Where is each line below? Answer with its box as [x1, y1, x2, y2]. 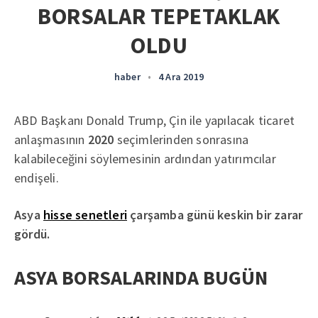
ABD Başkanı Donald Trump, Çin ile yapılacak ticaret [14, 112, 295, 128]
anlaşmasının [14, 131, 88, 148]
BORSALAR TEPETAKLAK [38, 2, 280, 31]
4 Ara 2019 [158, 70, 204, 83]
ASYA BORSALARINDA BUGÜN [14, 265, 268, 290]
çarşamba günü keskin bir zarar [127, 207, 303, 223]
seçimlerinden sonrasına [114, 131, 249, 148]
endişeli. [14, 170, 59, 186]
